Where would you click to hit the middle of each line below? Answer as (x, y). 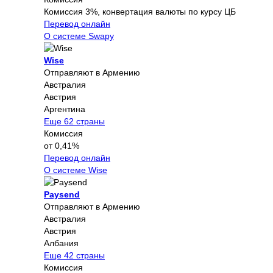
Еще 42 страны (74, 255)
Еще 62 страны (74, 121)
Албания (61, 243)
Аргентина (65, 109)
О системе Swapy (79, 36)
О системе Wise (76, 170)
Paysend (62, 194)
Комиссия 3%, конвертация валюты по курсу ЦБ (140, 11)
